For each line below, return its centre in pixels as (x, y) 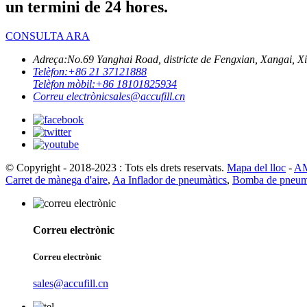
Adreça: (50, 59)
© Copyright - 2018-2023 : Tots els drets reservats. (115, 167)
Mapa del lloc (256, 167)
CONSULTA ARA (48, 36)
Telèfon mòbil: (64, 84)
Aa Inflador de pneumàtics (170, 180)
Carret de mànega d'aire (57, 180)
